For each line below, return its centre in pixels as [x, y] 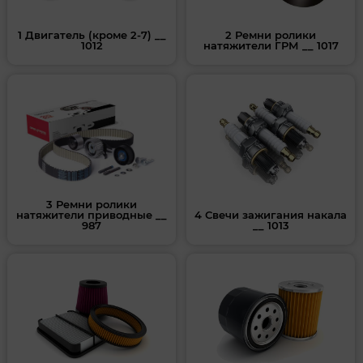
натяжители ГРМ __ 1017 [271, 46]
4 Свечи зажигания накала [271, 214]
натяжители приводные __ [92, 214]
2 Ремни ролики [271, 35]
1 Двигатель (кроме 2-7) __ [92, 35]
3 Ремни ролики [92, 204]
